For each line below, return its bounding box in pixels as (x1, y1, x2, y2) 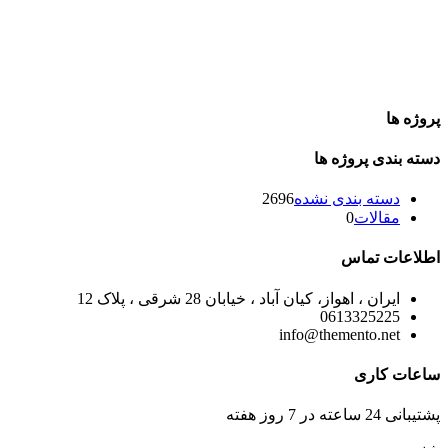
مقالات (354, 209, 400, 227)
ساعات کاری (354, 365, 440, 383)
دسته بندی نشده (294, 190, 400, 208)
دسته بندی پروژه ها (314, 149, 440, 167)
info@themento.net (279, 325, 400, 343)
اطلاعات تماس (341, 249, 440, 267)
